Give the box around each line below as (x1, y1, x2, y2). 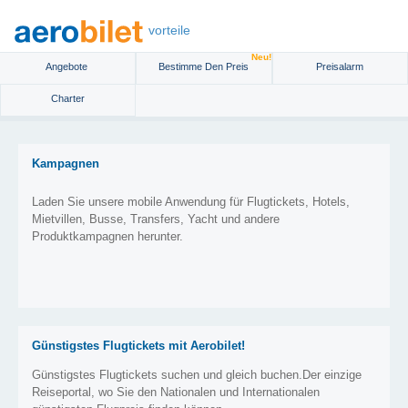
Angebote (45, 60, 90, 72)
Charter (51, 92, 86, 104)
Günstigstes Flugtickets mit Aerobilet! (32, 338, 245, 352)
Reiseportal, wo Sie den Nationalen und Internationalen (32, 384, 320, 399)
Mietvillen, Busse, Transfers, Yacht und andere (32, 211, 280, 226)
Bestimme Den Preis (158, 60, 250, 72)
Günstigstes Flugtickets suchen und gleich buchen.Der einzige (32, 367, 362, 382)
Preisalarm (316, 60, 364, 72)
